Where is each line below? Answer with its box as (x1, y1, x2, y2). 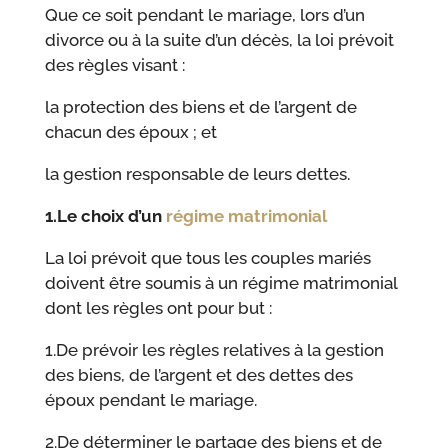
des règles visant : (44, 55, 185, 76)
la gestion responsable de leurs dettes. (44, 164, 350, 185)
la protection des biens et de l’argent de (44, 97, 357, 118)
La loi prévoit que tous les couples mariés (44, 248, 371, 269)
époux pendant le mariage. (44, 390, 257, 411)
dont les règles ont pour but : (44, 298, 272, 319)
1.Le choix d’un (44, 206, 166, 227)
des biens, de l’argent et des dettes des (44, 365, 353, 386)
